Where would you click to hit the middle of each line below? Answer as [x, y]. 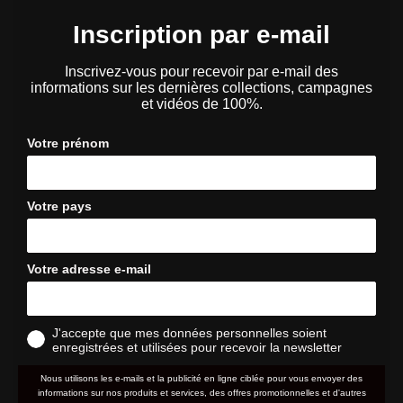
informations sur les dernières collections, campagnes [201, 87]
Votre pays [59, 206]
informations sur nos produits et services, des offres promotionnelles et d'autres [201, 392]
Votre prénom [68, 143]
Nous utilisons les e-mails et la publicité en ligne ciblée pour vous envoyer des [201, 378]
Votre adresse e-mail [89, 269]
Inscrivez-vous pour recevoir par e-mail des [201, 71]
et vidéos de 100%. [201, 103]
